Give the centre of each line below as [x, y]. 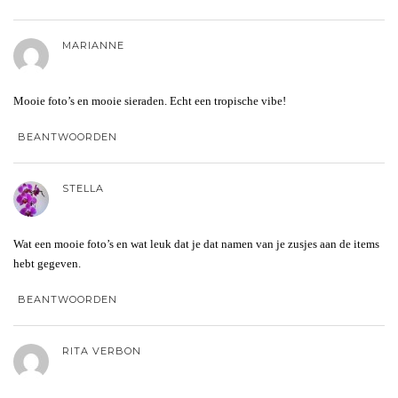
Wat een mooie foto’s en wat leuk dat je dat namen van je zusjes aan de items [196, 243]
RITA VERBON [102, 350]
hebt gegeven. [47, 263]
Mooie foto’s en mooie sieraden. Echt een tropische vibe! [150, 100]
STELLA [83, 188]
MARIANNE [93, 45]
